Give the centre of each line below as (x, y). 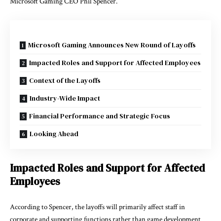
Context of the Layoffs (65, 80)
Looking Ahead (54, 133)
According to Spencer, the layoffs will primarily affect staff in (97, 207)
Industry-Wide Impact (65, 98)
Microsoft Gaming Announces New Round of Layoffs (112, 45)
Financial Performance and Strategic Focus (100, 116)
